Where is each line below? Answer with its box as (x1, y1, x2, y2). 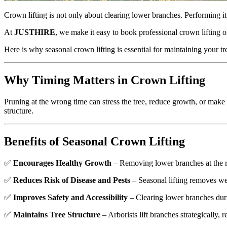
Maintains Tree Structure (13, 210, 100, 219)
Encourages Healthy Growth (13, 158, 111, 167)
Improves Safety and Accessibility (13, 193, 128, 202)
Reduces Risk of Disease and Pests (13, 175, 130, 184)
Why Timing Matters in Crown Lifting (4, 73, 205, 87)
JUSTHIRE (14, 27, 55, 36)
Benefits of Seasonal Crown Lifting (4, 134, 185, 148)
